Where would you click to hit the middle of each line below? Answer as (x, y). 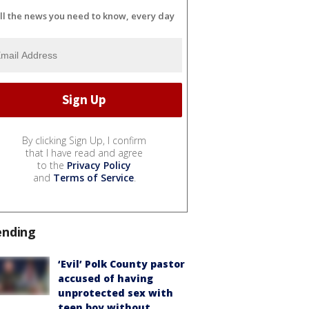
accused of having (106, 278)
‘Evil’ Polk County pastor (121, 263)
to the (52, 165)
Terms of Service (93, 177)
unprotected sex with (116, 292)
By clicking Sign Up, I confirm (84, 140)
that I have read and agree (84, 152)
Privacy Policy (99, 165)
